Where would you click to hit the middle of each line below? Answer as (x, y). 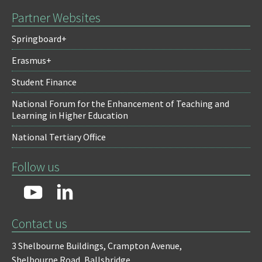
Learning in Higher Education (70, 116)
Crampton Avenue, (145, 246)
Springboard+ (39, 39)
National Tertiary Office (59, 137)
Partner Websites (56, 18)
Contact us (39, 224)
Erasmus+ (32, 61)
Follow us (36, 167)
